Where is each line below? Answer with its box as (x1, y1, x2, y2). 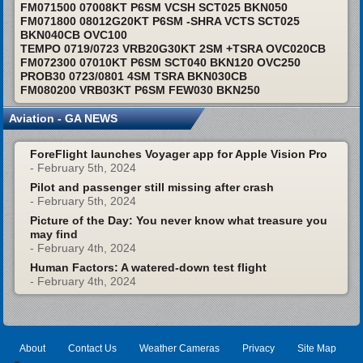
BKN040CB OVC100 (19, 28, 127, 41)
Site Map (297, 342, 336, 354)
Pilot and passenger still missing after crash (29, 180, 274, 194)
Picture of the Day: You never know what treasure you (29, 213, 327, 227)
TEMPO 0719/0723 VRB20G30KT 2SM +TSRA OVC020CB (19, 41, 326, 55)
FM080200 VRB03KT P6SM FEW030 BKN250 (19, 83, 260, 96)
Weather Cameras (139, 342, 220, 354)
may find (29, 227, 78, 241)
